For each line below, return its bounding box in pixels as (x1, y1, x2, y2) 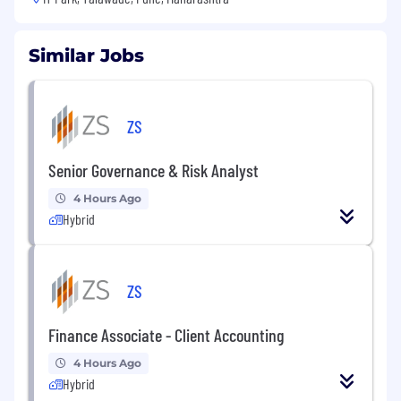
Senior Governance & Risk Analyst (48, 159, 259, 182)
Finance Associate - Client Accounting (48, 324, 284, 346)
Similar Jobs (29, 45, 144, 67)
